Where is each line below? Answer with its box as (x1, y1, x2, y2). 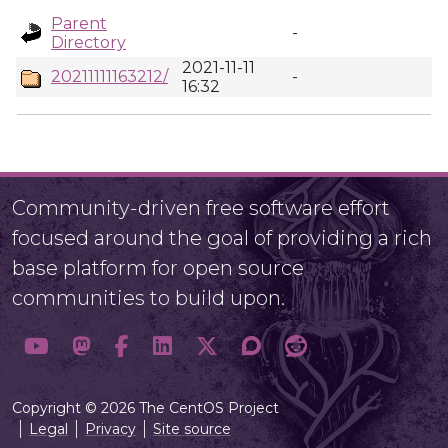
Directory (51, 33, 126, 52)
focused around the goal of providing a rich (12, 226, 432, 250)
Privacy (85, 420, 136, 438)
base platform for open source (12, 256, 304, 280)
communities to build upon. (12, 286, 285, 310)
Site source (153, 420, 231, 438)
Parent (51, 14, 107, 33)
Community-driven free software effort (12, 196, 390, 220)
